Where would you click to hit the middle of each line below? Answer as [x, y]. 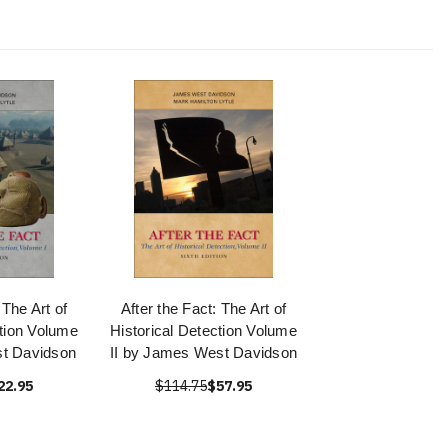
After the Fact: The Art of [203, 309]
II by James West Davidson [203, 353]
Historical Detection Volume [203, 331]
